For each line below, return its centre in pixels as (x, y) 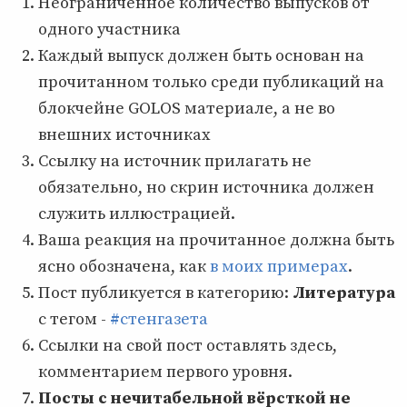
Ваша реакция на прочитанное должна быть (216, 240)
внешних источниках (124, 134)
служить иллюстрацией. (137, 213)
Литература (344, 293)
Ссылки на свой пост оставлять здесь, (188, 345)
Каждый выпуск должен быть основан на (201, 55)
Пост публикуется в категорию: (165, 293)
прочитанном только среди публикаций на (211, 82)
